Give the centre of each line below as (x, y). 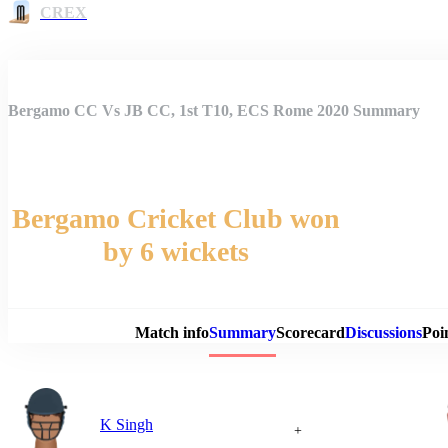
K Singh (126, 424)
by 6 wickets (176, 251)
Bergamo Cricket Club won (176, 218)
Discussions (383, 332)
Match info (171, 332)
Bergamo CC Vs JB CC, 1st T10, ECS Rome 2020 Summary (214, 110)
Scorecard (310, 332)
